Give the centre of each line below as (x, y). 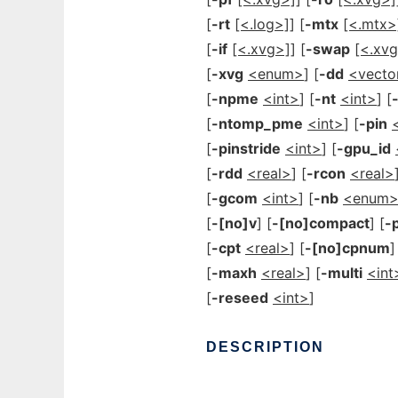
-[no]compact (321, 223)
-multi (342, 273)
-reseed (240, 298)
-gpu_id (364, 148)
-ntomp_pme (257, 123)
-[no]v (234, 223)
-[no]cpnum (347, 248)
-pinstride (246, 148)
